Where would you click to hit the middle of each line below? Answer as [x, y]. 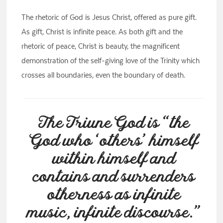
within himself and [114, 160]
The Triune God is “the [114, 124]
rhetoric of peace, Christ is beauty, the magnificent [101, 46]
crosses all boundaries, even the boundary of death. [104, 75]
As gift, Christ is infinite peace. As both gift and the [102, 32]
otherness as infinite [114, 195]
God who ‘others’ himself [114, 142]
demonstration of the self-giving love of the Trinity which [111, 61]
